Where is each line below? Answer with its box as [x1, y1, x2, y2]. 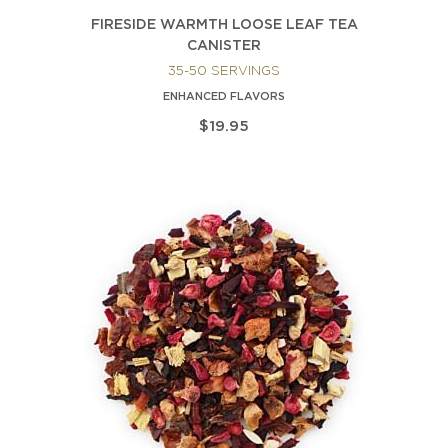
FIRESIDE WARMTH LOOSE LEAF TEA [90, 19, 358, 32]
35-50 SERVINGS [168, 66, 280, 78]
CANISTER [187, 40, 261, 53]
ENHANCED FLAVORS [163, 92, 285, 103]
